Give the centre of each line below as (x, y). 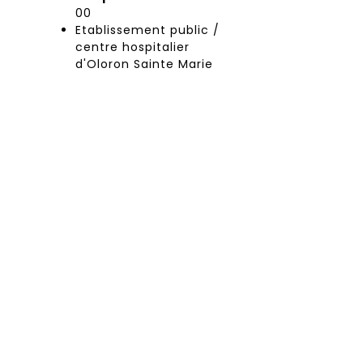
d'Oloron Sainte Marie (144, 64)
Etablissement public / (147, 30)
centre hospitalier (132, 47)
